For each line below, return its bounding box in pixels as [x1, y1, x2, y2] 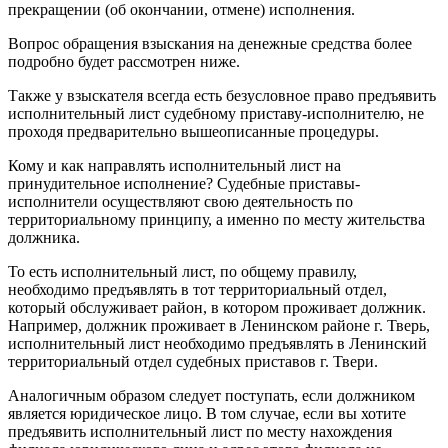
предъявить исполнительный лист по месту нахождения [8, 422, 392, 440]
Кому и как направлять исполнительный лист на [8, 156, 341, 174]
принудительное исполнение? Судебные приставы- [8, 174, 360, 192]
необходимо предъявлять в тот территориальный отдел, [8, 280, 387, 298]
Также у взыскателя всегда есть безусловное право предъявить [8, 86, 436, 104]
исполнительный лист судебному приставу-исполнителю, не [8, 104, 424, 122]
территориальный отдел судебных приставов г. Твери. [8, 352, 378, 370]
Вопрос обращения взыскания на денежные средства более [8, 34, 412, 52]
